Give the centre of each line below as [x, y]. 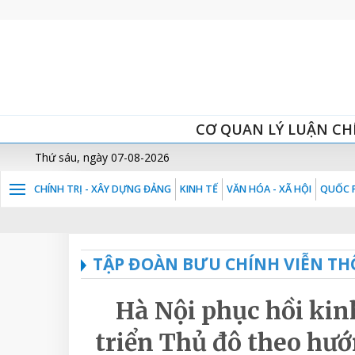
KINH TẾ [199, 189]
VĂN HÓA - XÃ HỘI [269, 189]
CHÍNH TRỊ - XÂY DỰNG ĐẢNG [103, 189]
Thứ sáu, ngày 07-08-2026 [102, 157]
